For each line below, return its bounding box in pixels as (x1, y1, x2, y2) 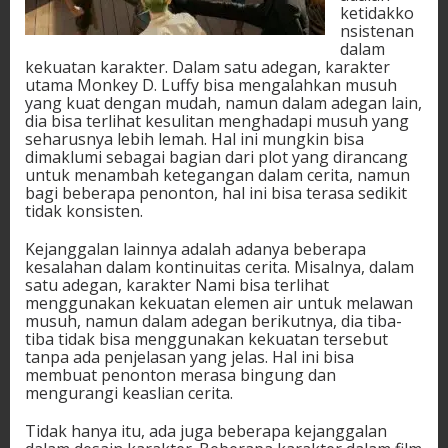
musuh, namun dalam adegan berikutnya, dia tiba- (25, 310, 402, 333)
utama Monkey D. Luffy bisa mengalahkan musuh (25, 74, 397, 97)
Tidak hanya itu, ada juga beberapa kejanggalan (25, 420, 387, 443)
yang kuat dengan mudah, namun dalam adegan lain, (25, 92, 422, 115)
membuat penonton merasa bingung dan (25, 364, 336, 387)
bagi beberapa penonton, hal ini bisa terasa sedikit (25, 182, 407, 205)
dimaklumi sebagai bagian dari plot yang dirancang (25, 146, 408, 169)
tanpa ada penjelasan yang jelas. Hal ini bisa (25, 346, 354, 369)
